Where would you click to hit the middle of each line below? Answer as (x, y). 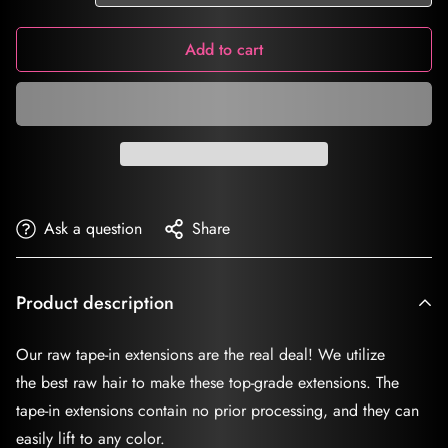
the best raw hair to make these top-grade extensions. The (207, 382)
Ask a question (93, 228)
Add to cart (224, 49)
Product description (95, 302)
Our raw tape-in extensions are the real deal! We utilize (200, 354)
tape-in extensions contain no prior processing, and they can (217, 410)
